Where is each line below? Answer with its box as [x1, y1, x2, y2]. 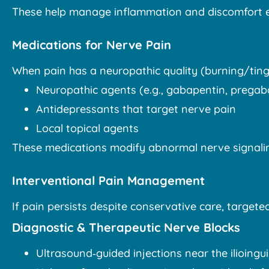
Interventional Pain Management [12, 173, 205, 189]
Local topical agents [36, 121, 139, 136]
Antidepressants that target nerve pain [36, 102, 236, 116]
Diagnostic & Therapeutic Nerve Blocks [12, 220, 240, 235]
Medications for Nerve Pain [12, 37, 171, 53]
